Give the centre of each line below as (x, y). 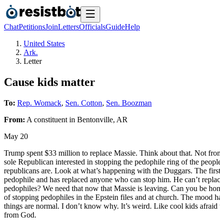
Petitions (32, 27)
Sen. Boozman (129, 103)
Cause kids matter (50, 82)
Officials (92, 27)
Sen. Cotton (84, 103)
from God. (20, 215)
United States (44, 43)
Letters (69, 27)
